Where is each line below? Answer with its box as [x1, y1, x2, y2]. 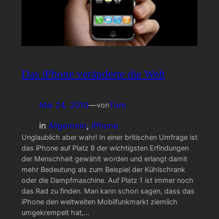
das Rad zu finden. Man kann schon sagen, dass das [21, 187, 195, 196]
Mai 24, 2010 [39, 100, 88, 110]
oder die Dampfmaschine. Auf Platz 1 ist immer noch [21, 176, 194, 185]
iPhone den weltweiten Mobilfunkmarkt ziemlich [21, 197, 177, 206]
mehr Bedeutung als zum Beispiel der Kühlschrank [21, 165, 185, 174]
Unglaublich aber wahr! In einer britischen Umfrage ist [21, 133, 197, 142]
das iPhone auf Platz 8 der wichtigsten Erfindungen [21, 144, 189, 153]
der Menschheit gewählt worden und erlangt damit [21, 154, 187, 163]
